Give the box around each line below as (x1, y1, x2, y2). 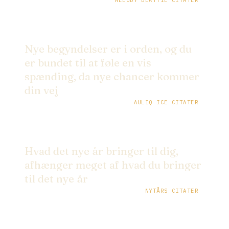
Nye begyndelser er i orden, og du (25, 42, 192, 56)
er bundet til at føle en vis (25, 56, 151, 70)
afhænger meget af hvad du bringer (25, 158, 201, 172)
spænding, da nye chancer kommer (25, 70, 199, 83)
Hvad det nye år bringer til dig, (25, 145, 178, 158)
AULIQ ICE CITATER (133, 99, 198, 106)
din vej (25, 84, 58, 97)
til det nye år (25, 172, 88, 186)
